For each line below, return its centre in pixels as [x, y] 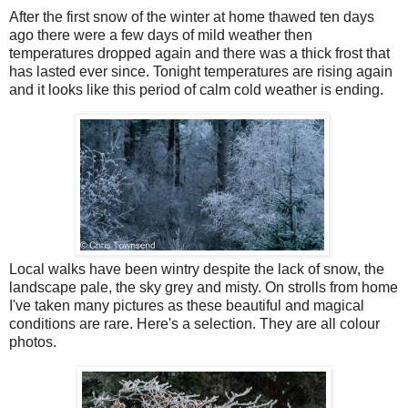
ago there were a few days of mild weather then [161, 36]
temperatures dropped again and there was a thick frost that [199, 54]
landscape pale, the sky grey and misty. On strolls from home [204, 288]
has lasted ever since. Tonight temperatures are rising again [201, 72]
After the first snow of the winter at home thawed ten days [192, 17]
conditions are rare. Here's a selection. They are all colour [194, 324]
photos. [33, 342]
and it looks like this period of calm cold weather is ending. [198, 90]
